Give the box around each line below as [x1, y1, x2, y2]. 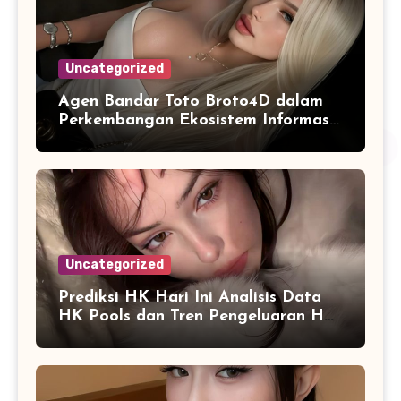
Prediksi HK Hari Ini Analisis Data [58, 288, 321, 306]
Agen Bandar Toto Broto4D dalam [58, 92, 323, 110]
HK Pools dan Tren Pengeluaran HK [58, 307, 336, 325]
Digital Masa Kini [58, 130, 194, 148]
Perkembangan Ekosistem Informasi [58, 111, 334, 129]
